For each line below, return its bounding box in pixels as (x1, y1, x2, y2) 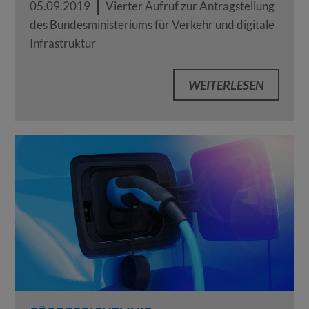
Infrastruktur (29, 35, 96, 50)
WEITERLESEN (188, 77, 265, 92)
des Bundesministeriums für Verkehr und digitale (29, 17, 275, 32)
